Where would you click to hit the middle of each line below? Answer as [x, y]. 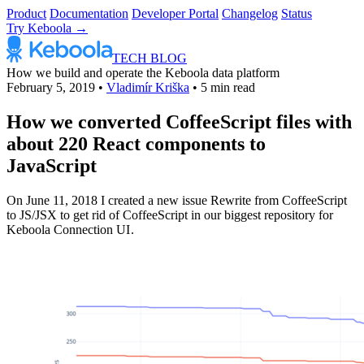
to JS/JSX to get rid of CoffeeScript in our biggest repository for [170, 214]
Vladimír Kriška [148, 87]
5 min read [228, 87]
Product [26, 13]
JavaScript [52, 165]
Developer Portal [175, 13]
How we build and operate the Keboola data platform [143, 73]
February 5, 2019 [51, 87]
